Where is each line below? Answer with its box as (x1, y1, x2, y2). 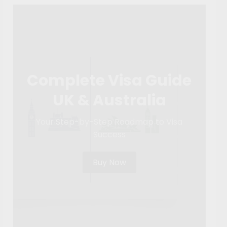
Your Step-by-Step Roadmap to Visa (36, 116, 183, 128)
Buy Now (92, 157, 126, 169)
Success (93, 129, 126, 141)
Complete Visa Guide (27, 70, 192, 92)
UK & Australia (52, 90, 166, 111)
